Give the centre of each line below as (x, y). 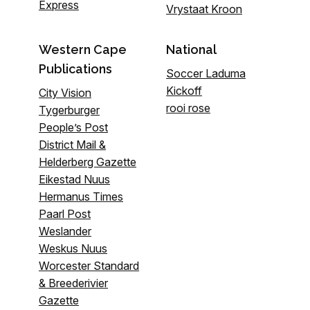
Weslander (65, 231)
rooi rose (188, 108)
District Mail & (72, 144)
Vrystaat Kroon (204, 9)
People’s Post (73, 127)
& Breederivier (73, 283)
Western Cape (83, 49)
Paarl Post (65, 213)
